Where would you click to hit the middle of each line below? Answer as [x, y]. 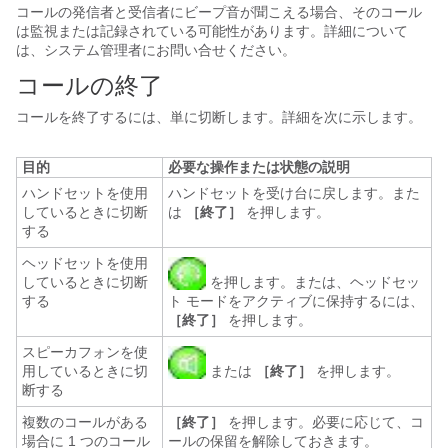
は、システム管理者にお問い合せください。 [156, 50]
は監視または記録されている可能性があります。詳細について [212, 31]
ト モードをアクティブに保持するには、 [296, 301]
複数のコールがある [85, 422]
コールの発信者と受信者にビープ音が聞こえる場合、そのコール [219, 12]
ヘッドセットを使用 [85, 263]
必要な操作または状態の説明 [259, 167]
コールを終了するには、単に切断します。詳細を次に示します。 [219, 117]
